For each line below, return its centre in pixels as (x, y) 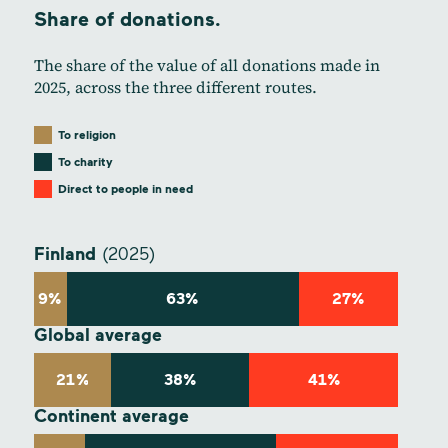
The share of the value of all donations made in (206, 65)
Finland (64, 254)
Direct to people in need (125, 189)
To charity (85, 162)
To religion (86, 135)
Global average (97, 335)
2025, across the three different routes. (175, 87)
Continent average (111, 416)
